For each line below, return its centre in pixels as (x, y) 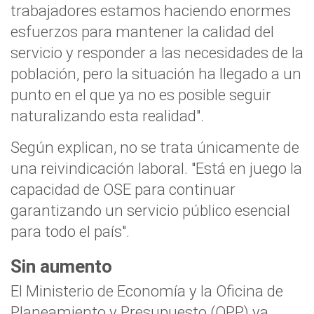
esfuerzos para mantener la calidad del (142, 32)
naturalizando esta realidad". (107, 116)
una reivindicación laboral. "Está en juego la (156, 169)
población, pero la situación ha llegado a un (156, 74)
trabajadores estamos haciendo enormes (151, 11)
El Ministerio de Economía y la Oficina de (147, 291)
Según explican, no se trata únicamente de (155, 148)
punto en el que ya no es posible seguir (141, 95)
